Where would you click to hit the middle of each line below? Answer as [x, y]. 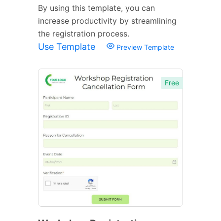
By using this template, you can [96, 8]
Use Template [68, 46]
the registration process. [84, 33]
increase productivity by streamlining [107, 20]
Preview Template [144, 47]
